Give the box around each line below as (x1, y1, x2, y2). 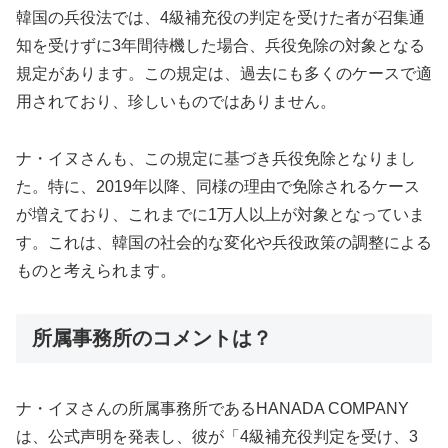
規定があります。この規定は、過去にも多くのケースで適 (16, 65, 432, 83)
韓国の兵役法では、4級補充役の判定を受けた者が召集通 (16, 9, 425, 27)
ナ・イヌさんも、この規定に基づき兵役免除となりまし (16, 149, 416, 167)
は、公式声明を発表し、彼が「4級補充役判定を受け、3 (16, 428, 418, 446)
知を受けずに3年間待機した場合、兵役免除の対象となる (16, 37, 425, 55)
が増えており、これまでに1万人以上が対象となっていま (16, 205, 425, 223)
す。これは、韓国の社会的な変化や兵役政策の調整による (16, 233, 432, 251)
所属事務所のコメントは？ (32, 326, 272, 349)
